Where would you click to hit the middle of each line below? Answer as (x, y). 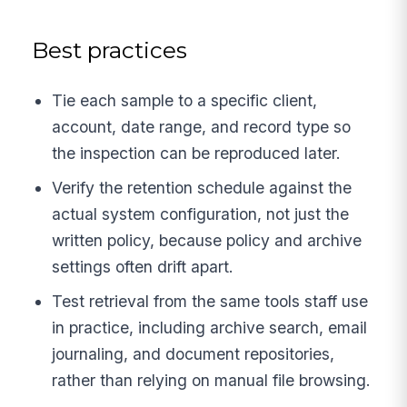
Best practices (110, 50)
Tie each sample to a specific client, (185, 101)
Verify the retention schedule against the (202, 187)
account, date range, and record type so (202, 127)
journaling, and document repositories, (194, 353)
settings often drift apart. (143, 266)
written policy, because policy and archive (207, 240)
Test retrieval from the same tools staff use (210, 301)
